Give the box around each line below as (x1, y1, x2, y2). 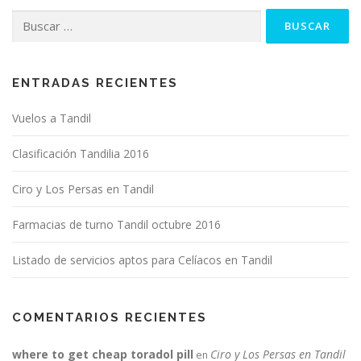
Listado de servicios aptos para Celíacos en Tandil (12, 252, 272, 268)
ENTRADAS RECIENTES (12, 76, 178, 91)
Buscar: (12, 10, 46, 25)
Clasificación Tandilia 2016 (12, 146, 149, 162)
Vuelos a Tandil (12, 110, 91, 127)
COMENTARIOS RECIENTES (12, 310, 207, 326)
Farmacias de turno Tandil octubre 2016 (12, 217, 221, 233)
